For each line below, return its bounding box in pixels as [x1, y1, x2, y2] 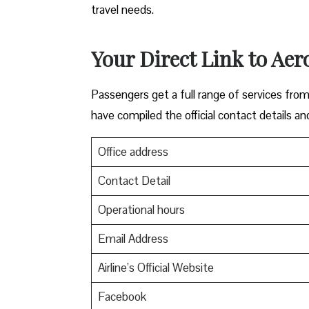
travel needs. [91, 1, 154, 17]
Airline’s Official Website [97, 259, 214, 275]
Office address [97, 143, 168, 159]
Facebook [97, 288, 146, 304]
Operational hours [97, 201, 185, 217]
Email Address [97, 230, 168, 246]
